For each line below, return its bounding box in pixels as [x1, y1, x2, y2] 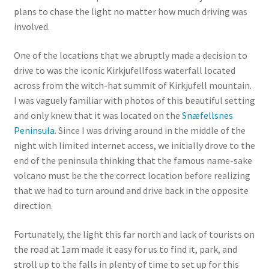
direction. [13, 199, 53, 211]
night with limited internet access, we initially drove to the [13, 139, 255, 151]
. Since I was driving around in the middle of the [54, 124, 246, 136]
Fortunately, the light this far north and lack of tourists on [13, 228, 255, 240]
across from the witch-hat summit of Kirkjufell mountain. [13, 79, 252, 91]
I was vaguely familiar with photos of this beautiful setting [13, 94, 255, 106]
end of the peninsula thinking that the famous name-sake [13, 154, 252, 166]
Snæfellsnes [181, 109, 233, 121]
